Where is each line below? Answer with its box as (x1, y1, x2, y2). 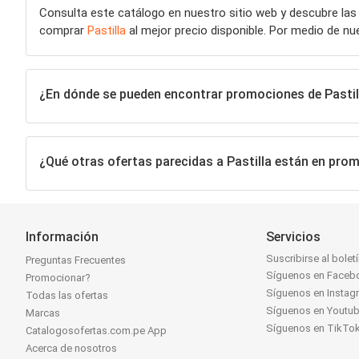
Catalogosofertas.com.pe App (26, 324, 167, 337)
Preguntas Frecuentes (26, 253, 126, 266)
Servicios (266, 228, 321, 244)
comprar (39, 22, 87, 38)
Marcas (26, 306, 60, 319)
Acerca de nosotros (26, 341, 117, 354)
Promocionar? (26, 271, 91, 284)
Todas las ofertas (26, 288, 108, 301)
